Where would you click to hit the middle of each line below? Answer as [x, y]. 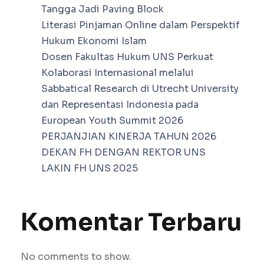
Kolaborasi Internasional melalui [118, 73]
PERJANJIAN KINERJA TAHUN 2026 [129, 137]
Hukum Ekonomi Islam [94, 41]
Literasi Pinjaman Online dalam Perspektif [141, 25]
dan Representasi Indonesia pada [120, 105]
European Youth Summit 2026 [112, 121]
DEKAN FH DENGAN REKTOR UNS [123, 153]
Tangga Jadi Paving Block [103, 9]
